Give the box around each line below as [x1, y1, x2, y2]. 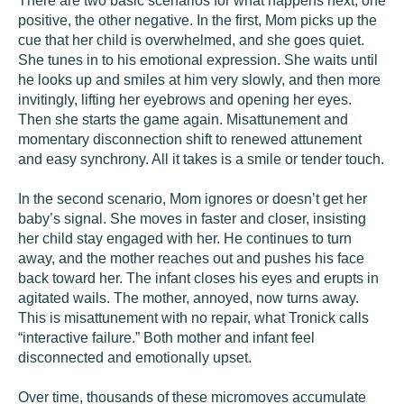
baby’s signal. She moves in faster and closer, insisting [18, 211, 366, 226]
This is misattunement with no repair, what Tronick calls [18, 310, 369, 326]
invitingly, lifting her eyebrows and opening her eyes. [18, 92, 352, 107]
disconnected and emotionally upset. [18, 350, 252, 365]
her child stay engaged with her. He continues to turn [18, 231, 352, 246]
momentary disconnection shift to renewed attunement [18, 132, 362, 147]
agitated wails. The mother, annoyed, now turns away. [18, 290, 359, 306]
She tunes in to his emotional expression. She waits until [18, 52, 378, 68]
